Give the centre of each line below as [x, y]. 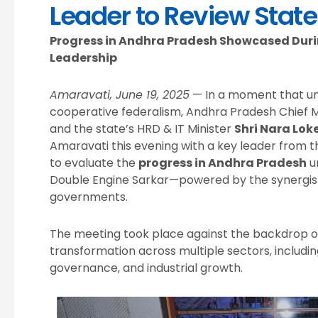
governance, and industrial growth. [146, 268]
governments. [89, 197]
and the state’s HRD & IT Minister [142, 129]
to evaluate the [94, 163]
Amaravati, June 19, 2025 [120, 95]
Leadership [83, 58]
